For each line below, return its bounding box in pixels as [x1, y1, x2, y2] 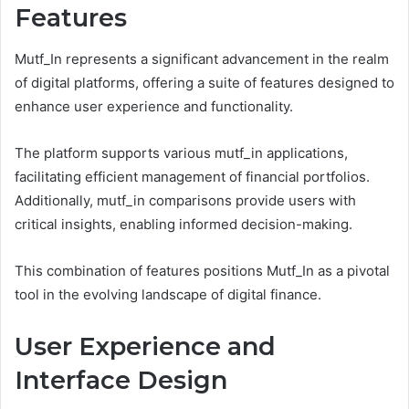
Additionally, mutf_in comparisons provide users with [15, 191, 356, 209]
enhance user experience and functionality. [15, 97, 293, 115]
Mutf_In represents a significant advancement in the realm [15, 49, 389, 68]
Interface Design [15, 364, 227, 395]
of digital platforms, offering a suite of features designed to [15, 73, 394, 91]
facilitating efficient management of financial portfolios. [15, 167, 370, 185]
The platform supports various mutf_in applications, [15, 143, 348, 162]
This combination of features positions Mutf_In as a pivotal [15, 261, 390, 279]
